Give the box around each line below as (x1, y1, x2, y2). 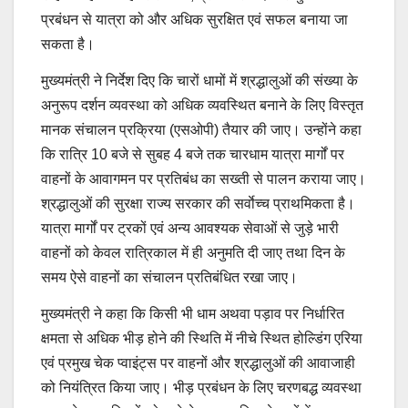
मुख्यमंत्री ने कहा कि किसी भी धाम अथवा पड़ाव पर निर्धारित (41, 305, 344, 321)
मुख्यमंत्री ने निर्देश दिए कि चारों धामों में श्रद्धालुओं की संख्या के (41, 72, 358, 88)
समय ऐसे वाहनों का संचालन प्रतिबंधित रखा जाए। (41, 269, 298, 285)
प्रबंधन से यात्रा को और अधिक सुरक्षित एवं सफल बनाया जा (41, 11, 348, 27)
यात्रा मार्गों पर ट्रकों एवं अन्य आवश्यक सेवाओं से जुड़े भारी (41, 219, 339, 236)
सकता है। (41, 36, 95, 52)
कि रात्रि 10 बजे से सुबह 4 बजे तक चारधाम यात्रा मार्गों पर (41, 146, 344, 162)
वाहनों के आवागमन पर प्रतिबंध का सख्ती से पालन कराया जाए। (41, 170, 366, 187)
